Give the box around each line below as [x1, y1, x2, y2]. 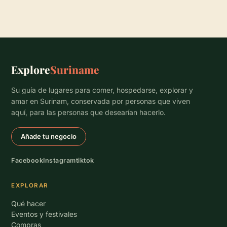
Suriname [50, 62, 100, 77]
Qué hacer [11, 199, 46, 208]
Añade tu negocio [20, 132, 77, 140]
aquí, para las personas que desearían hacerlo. [11, 108, 166, 117]
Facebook [11, 157, 44, 164]
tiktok [75, 157, 94, 164]
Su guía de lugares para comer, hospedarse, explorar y [11, 86, 194, 94]
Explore [11, 62, 51, 77]
